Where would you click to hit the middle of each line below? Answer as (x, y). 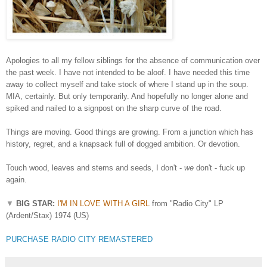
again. (16, 179)
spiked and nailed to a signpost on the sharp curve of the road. (114, 108)
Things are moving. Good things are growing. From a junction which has (130, 132)
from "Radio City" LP (187, 203)
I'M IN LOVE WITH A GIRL (103, 203)
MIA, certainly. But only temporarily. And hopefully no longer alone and (127, 96)
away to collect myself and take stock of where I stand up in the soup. (127, 84)
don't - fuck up (219, 167)
